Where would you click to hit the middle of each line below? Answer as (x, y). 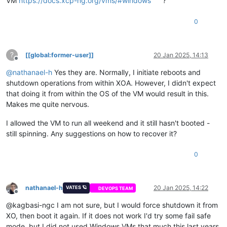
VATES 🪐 (76, 187)
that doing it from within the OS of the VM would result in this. (107, 94)
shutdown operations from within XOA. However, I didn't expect (111, 83)
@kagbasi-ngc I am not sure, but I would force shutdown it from (112, 205)
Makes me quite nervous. (48, 104)
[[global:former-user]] (60, 55)
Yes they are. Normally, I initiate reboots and (126, 72)
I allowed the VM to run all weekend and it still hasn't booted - (108, 123)
